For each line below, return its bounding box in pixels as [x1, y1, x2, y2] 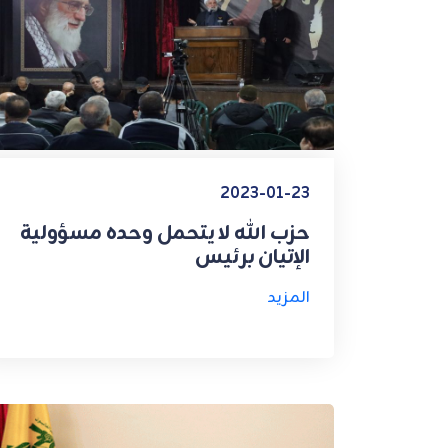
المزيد [267, 284, 310, 311]
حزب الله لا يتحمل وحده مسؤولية [20, 216, 310, 250]
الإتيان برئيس [195, 240, 310, 274]
